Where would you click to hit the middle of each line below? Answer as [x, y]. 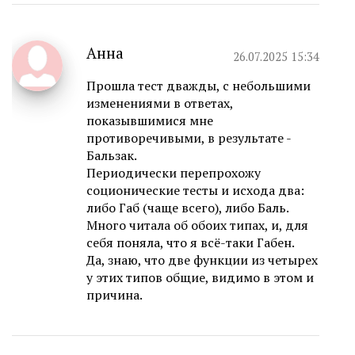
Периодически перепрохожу [174, 173]
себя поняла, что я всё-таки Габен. [191, 243]
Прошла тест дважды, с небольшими [198, 86]
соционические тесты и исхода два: [195, 191]
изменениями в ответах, [160, 103]
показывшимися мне [150, 121]
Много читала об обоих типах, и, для [197, 225]
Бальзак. [112, 156]
